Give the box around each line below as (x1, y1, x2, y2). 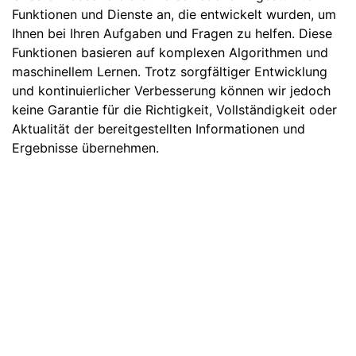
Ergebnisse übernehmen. (12, 140, 159, 156)
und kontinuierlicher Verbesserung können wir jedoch (12, 83, 331, 99)
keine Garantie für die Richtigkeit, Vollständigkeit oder (12, 102, 337, 118)
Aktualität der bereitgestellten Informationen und (12, 121, 305, 137)
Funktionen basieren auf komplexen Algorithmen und (12, 44, 328, 60)
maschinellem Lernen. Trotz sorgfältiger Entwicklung (12, 64, 327, 79)
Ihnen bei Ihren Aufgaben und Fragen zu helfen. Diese (12, 25, 332, 41)
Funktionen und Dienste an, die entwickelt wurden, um (12, 6, 336, 22)
